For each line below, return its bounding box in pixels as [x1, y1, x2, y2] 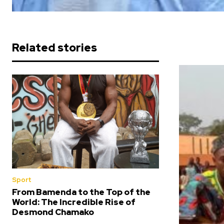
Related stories [12, 40, 97, 55]
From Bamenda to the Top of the [12, 186, 150, 198]
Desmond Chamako [12, 206, 94, 218]
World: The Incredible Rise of [12, 196, 135, 208]
